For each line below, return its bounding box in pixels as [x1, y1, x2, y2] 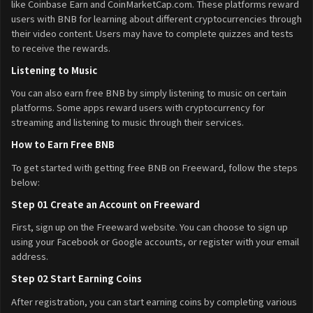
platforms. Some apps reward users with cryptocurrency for [11, 101, 265, 115]
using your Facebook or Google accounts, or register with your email [11, 235, 299, 249]
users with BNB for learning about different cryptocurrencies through [11, 11, 302, 25]
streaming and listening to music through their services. [11, 115, 244, 129]
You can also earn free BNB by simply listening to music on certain [11, 86, 286, 100]
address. [11, 249, 48, 263]
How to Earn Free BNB [11, 138, 115, 152]
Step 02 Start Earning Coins [11, 272, 142, 286]
